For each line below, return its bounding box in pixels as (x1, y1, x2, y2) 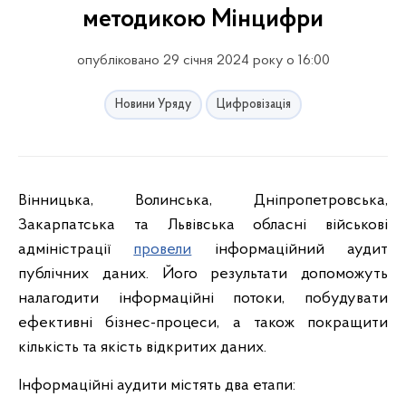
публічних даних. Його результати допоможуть (18, 266, 388, 283)
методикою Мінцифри (82, 7, 324, 33)
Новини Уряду (115, 98, 191, 111)
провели (133, 241, 192, 258)
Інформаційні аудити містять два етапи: (18, 377, 295, 394)
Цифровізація (217, 98, 291, 111)
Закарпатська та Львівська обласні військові (18, 217, 388, 234)
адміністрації (18, 241, 134, 258)
